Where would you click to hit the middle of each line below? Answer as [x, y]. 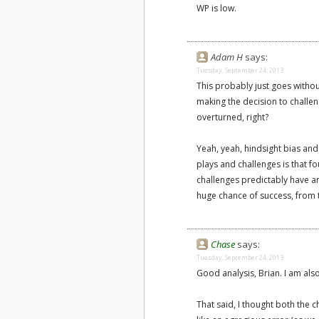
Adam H [228, 57]
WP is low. [216, 8]
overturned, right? [232, 117]
